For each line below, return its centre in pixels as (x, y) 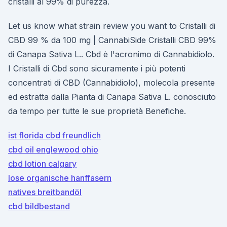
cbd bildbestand (39, 206)
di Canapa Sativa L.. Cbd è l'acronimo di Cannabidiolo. (111, 54)
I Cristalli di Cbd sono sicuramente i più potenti (97, 68)
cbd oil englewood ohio (53, 149)
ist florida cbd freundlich (54, 135)
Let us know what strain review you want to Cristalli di (112, 26)
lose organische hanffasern (60, 178)
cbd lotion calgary (42, 164)
